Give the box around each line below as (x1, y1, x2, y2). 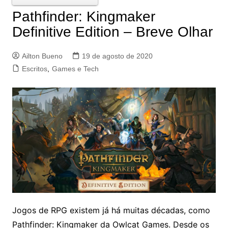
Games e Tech (51, 64, 99, 73)
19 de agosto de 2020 (81, 51, 153, 60)
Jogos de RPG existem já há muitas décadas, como (12, 205, 210, 215)
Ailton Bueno (21, 51, 63, 60)
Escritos (21, 64, 47, 73)
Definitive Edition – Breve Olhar (12, 23, 213, 40)
